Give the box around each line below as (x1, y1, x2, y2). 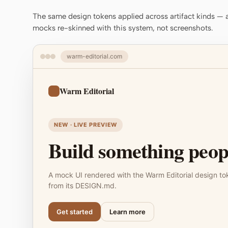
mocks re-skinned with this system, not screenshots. (33, 23, 213, 33)
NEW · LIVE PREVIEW (54, 121, 117, 128)
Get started (56, 208, 93, 216)
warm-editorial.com (67, 52, 122, 60)
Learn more (109, 208, 146, 216)
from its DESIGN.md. (48, 181, 117, 190)
